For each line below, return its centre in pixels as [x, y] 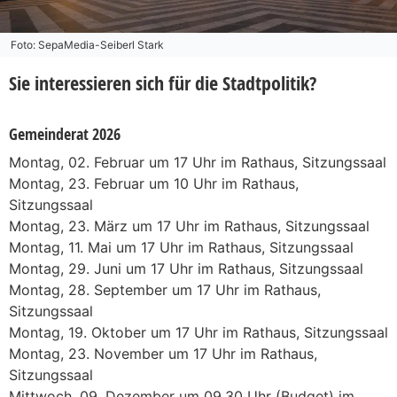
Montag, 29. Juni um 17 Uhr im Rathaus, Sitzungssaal [186, 268]
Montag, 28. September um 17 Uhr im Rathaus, [165, 289]
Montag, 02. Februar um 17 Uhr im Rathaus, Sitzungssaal [198, 162]
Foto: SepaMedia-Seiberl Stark [87, 44]
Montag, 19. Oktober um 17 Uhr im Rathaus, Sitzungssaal [198, 332]
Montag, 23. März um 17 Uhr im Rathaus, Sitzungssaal [189, 226]
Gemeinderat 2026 [65, 133]
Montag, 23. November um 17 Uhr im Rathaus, [163, 353]
